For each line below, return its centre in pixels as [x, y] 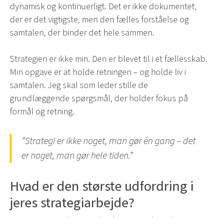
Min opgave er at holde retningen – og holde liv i [98, 72]
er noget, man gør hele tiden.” [77, 155]
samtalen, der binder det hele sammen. [82, 32]
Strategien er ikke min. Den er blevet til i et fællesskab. [109, 59]
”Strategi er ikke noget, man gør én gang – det [109, 141]
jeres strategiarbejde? [72, 203]
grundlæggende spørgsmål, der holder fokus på [99, 98]
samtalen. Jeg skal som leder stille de [79, 85]
